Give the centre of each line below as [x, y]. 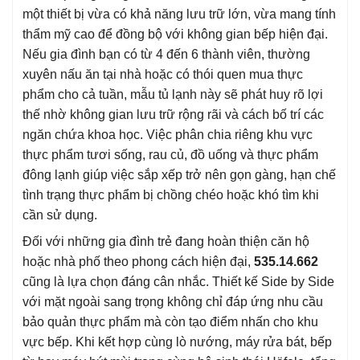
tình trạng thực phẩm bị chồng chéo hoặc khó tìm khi [171, 194]
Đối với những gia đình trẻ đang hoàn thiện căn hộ [166, 241]
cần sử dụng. [60, 215]
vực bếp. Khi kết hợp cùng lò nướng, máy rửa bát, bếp [177, 342]
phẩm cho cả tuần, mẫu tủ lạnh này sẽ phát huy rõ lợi [173, 94]
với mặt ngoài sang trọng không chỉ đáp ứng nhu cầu [173, 301]
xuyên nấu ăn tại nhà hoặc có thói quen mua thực [163, 74]
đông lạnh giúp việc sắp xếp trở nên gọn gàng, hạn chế [179, 174]
